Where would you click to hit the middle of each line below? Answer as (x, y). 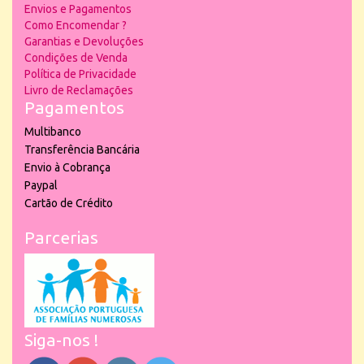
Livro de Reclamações (79, 90)
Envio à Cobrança (67, 167)
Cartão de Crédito (69, 203)
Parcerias (61, 237)
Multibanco (53, 132)
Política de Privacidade (80, 74)
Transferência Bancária (82, 149)
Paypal (41, 185)
